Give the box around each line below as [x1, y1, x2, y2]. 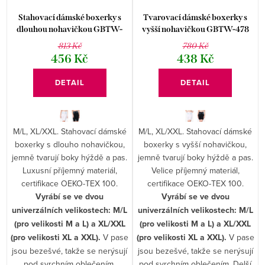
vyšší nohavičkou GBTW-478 [141, 24, 249, 34]
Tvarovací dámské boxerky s [143, 12, 248, 22]
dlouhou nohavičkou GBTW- [17, 24, 123, 34]
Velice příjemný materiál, [151, 164, 240, 176]
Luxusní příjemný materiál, [22, 164, 117, 176]
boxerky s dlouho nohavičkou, [14, 138, 125, 150]
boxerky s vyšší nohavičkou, [144, 138, 247, 150]
